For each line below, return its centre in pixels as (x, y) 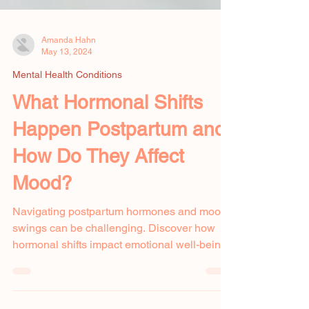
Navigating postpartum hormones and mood (120, 242)
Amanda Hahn (69, 70)
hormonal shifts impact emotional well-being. (121, 275)
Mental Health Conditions (67, 105)
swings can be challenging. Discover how (114, 258)
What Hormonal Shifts (108, 132)
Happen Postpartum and (119, 159)
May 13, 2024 (67, 82)
